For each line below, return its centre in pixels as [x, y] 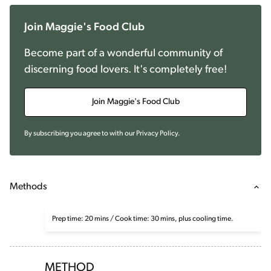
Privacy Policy [157, 134]
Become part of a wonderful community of [123, 54]
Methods [28, 187]
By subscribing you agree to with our [80, 134]
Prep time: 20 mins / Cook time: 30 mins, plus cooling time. [143, 219]
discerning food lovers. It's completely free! [126, 70]
